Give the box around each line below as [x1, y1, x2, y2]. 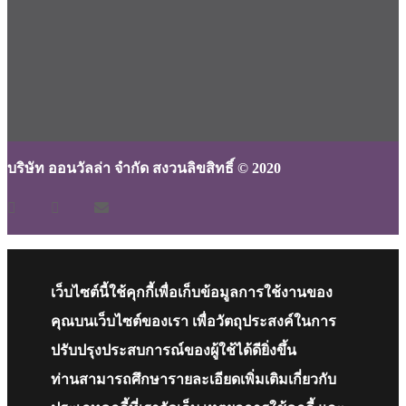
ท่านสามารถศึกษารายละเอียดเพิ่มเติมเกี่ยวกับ [51, 372, 336, 388]
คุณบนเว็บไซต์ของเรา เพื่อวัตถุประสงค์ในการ [51, 314, 336, 330]
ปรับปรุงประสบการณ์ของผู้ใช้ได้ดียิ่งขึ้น [51, 343, 296, 359]
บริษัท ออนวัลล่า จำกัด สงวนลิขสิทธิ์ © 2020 [7, 160, 281, 177]
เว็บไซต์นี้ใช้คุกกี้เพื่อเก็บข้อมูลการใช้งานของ [51, 285, 333, 301]
